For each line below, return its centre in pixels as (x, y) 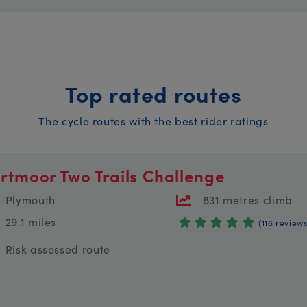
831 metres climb (247, 199)
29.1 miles (31, 221)
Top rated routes (153, 93)
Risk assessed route (58, 248)
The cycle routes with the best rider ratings (153, 120)
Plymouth (30, 199)
